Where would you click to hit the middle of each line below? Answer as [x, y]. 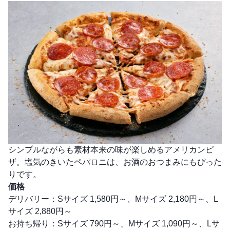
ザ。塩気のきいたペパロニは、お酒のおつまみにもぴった [115, 162]
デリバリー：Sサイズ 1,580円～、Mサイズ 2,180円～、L [113, 199]
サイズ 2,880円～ [40, 211]
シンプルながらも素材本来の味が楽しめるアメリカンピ [111, 149]
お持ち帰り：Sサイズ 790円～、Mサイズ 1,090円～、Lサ [114, 223]
